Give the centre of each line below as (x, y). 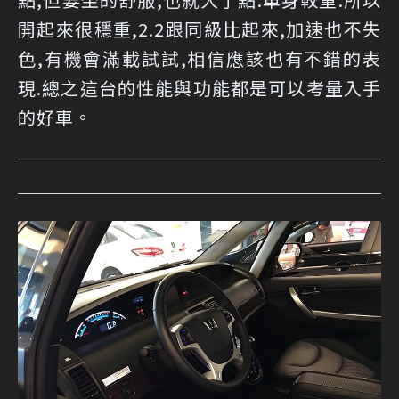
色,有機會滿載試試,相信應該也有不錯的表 (199, 58)
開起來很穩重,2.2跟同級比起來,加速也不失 (199, 29)
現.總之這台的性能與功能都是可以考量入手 (199, 88)
